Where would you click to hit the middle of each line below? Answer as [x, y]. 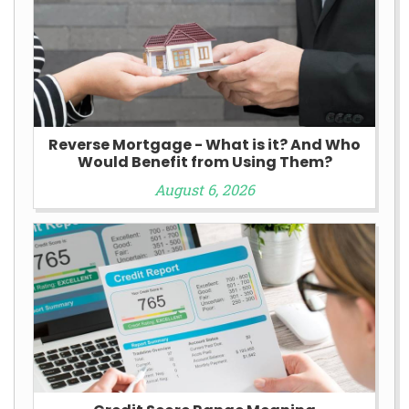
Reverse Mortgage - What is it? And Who [204, 145]
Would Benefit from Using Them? [204, 163]
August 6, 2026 [204, 190]
